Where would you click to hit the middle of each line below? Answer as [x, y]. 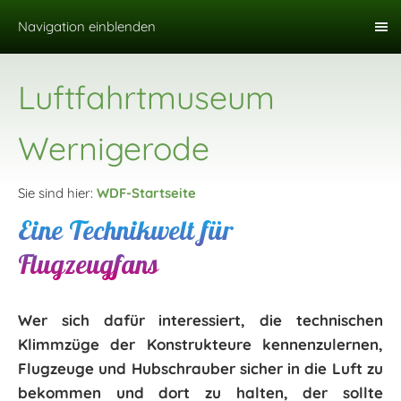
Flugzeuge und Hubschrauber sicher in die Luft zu [200, 368]
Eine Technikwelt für [125, 230]
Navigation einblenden [87, 26]
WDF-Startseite [146, 193]
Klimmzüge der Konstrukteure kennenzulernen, [200, 344]
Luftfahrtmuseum [146, 97]
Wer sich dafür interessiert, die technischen [200, 320]
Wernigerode [114, 148]
